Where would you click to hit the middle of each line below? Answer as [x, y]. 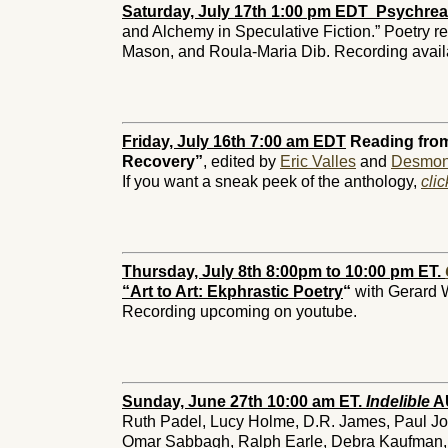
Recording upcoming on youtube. [239, 311]
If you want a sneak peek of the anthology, [271, 181]
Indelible [398, 401]
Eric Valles [318, 161]
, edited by [241, 161]
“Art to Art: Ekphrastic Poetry [232, 291]
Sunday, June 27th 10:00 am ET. [244, 401]
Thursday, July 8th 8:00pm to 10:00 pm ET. [283, 271]
